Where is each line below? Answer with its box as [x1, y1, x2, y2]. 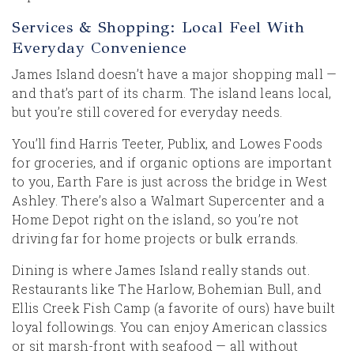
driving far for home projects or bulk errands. [12, 230, 299, 247]
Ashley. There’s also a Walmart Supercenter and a [12, 192, 325, 209]
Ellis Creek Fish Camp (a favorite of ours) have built [12, 299, 336, 316]
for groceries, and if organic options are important [12, 154, 332, 171]
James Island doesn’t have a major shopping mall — [12, 66, 337, 82]
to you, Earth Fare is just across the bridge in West [12, 173, 327, 190]
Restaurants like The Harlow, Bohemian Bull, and [12, 281, 322, 297]
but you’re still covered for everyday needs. [12, 104, 282, 120]
